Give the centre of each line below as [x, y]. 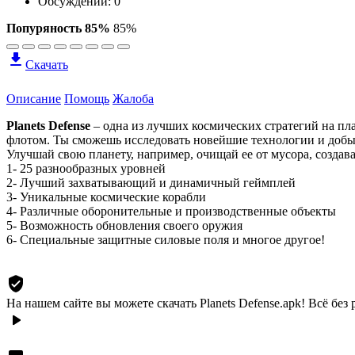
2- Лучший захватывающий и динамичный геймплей [151, 182]
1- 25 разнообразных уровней [86, 168]
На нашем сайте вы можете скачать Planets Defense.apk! [156, 303]
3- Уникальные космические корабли [106, 197]
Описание [34, 98]
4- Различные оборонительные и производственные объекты [171, 211]
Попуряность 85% [58, 28]
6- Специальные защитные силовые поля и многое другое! [166, 239]
